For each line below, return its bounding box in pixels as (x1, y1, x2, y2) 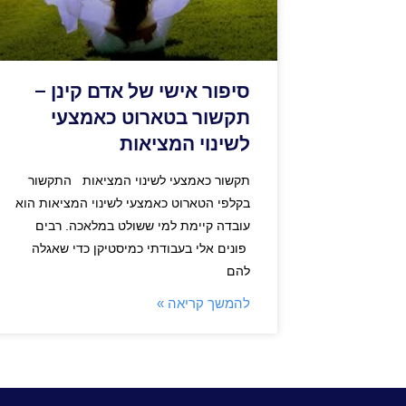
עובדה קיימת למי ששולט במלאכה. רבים (35, 217, 250, 233)
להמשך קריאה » (157, 295, 250, 311)
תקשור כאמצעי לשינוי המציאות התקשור (28, 172, 250, 188)
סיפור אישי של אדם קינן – (34, 80, 250, 102)
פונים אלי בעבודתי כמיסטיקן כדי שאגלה (32, 240, 250, 256)
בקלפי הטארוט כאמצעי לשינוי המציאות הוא (15, 195, 250, 210)
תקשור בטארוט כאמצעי (51, 106, 250, 129)
